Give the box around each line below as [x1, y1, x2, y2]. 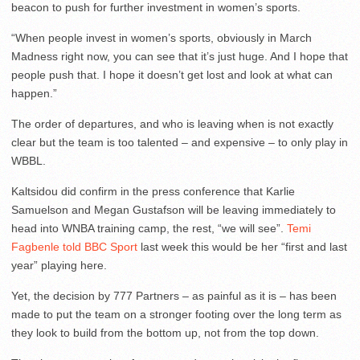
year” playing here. [11, 259, 107, 272]
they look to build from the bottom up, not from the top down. [11, 326, 319, 340]
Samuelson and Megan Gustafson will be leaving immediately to [11, 203, 336, 217]
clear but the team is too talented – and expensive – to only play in [11, 136, 348, 149]
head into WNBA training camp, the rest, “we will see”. [11, 222, 287, 235]
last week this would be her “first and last [137, 240, 347, 254]
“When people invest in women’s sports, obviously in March [11, 31, 312, 45]
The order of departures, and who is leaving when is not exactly [11, 117, 333, 131]
